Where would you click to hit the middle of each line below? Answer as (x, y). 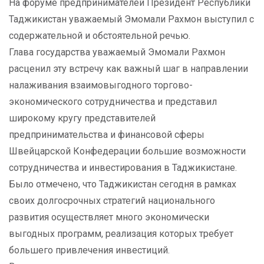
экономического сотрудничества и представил (113, 102)
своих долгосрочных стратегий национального (112, 201)
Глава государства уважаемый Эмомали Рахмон (117, 52)
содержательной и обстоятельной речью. (100, 36)
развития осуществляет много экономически (109, 217)
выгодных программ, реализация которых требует (121, 234)
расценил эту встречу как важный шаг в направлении (128, 69)
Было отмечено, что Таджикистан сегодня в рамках (123, 184)
